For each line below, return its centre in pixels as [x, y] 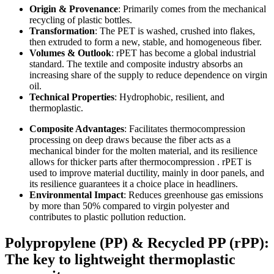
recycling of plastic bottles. [81, 20]
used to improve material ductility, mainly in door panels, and [147, 173]
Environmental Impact [76, 195]
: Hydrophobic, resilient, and [169, 97]
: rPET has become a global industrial [183, 53]
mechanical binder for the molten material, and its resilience [143, 151]
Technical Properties [72, 97]
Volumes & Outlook [70, 53]
